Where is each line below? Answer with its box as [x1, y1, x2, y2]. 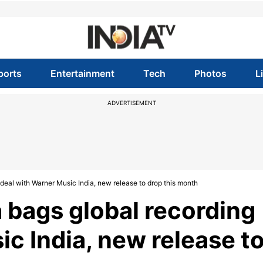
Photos [194, 68, 227, 79]
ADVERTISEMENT [107, 99, 156, 106]
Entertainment [50, 68, 114, 79]
